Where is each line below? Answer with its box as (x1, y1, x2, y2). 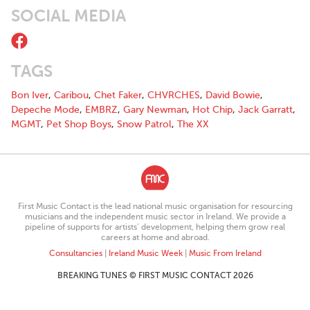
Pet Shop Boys (46, 119, 111, 129)
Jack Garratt (238, 104, 293, 115)
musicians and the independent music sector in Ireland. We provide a (24, 212, 286, 221)
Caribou (54, 90, 89, 100)
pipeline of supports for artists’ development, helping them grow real (25, 222, 285, 232)
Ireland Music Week (108, 248, 183, 258)
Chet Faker (94, 90, 142, 100)
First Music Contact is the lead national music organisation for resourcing (17, 201, 293, 211)
